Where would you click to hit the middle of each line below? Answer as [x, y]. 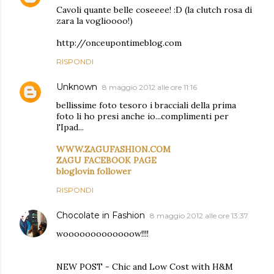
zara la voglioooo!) [94, 21]
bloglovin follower [94, 171]
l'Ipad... [70, 127]
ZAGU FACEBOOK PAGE [106, 160]
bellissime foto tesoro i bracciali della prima [146, 105]
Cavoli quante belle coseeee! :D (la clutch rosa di [154, 10]
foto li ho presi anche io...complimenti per [143, 116]
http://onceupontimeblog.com [119, 43]
